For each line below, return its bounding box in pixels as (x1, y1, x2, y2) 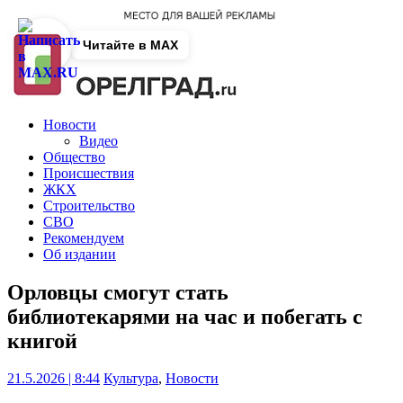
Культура (103, 371, 158, 387)
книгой (7, 328, 77, 353)
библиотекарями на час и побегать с (7, 304, 363, 328)
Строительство (43, 197, 135, 213)
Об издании (43, 246, 116, 262)
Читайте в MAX (83, 38, 178, 52)
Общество (43, 148, 105, 165)
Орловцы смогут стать (7, 280, 228, 304)
